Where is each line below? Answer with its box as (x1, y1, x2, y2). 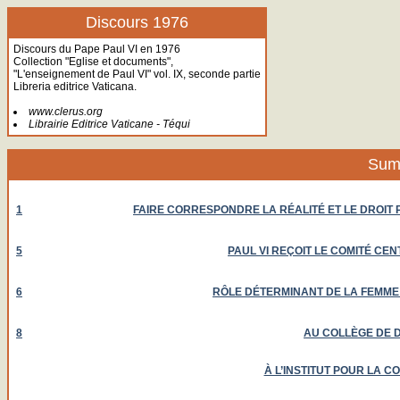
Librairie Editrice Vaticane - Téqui (29, 118, 190, 130)
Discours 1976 (86, 13, 188, 31)
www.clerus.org (29, 105, 103, 118)
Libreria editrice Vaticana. (13, 80, 137, 93)
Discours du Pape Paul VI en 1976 (13, 43, 180, 55)
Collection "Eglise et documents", (13, 55, 173, 68)
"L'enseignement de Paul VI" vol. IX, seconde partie (13, 68, 261, 80)
